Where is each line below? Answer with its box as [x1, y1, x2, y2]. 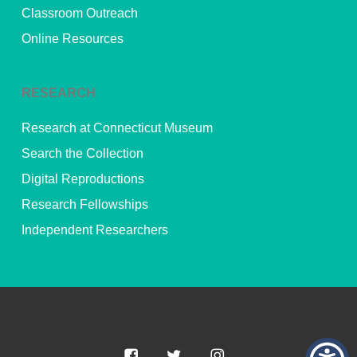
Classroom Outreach [21, 6, 138, 20]
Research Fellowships [21, 197, 148, 211]
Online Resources [21, 31, 124, 45]
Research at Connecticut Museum [21, 120, 213, 135]
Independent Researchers [21, 222, 168, 237]
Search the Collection [21, 146, 143, 160]
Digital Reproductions [21, 171, 144, 186]
